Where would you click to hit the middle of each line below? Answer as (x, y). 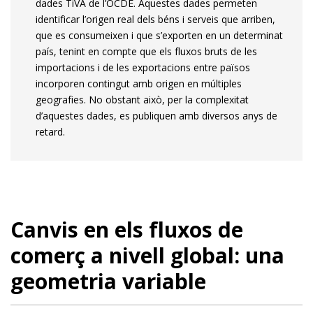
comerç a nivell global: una (147, 255)
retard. (50, 131)
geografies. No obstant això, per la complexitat (142, 99)
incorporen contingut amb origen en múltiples (139, 83)
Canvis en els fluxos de (127, 229)
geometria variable (108, 281)
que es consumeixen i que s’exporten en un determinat (159, 35)
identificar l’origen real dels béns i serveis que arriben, (155, 19)
